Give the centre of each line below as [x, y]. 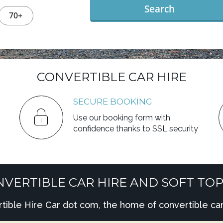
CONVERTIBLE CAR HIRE [111, 77]
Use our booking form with [121, 118]
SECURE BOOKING [112, 102]
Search [160, 9]
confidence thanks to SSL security [135, 129]
